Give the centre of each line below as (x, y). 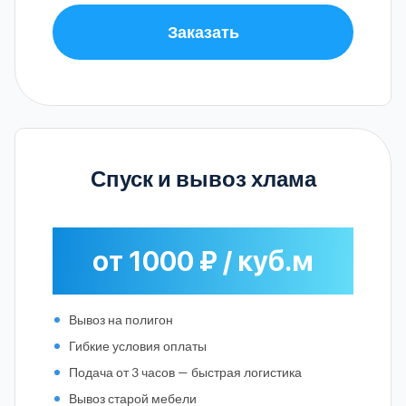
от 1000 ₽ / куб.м (203, 261)
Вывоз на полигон (121, 319)
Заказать (203, 31)
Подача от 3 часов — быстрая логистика (185, 372)
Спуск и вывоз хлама (203, 178)
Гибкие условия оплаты (138, 345)
